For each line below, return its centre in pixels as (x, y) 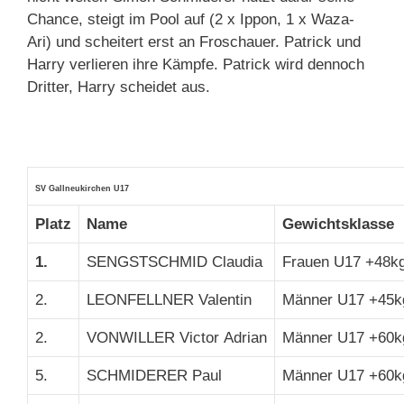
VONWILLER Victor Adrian (177, 338)
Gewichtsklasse (338, 225)
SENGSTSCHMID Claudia (174, 262)
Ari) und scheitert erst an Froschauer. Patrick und (194, 42)
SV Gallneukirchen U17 (82, 189)
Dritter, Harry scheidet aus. (121, 87)
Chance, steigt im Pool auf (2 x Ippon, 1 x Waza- (191, 20)
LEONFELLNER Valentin (169, 300)
